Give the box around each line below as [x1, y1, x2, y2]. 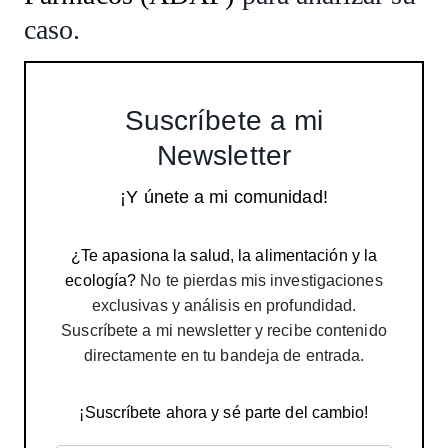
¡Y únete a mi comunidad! [120, 187, 328, 208]
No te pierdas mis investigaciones [136, 272, 383, 290]
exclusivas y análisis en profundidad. [91, 297, 357, 315]
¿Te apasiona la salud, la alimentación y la [70, 247, 378, 265]
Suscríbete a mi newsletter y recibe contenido [61, 322, 387, 340]
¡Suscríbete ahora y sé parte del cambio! [79, 404, 369, 422]
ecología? [65, 272, 137, 290]
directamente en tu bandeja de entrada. [83, 347, 365, 365]
